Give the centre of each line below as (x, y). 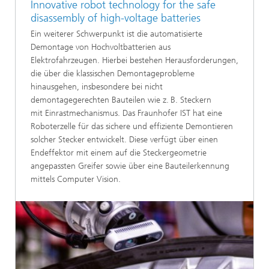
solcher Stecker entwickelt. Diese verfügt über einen (124, 139)
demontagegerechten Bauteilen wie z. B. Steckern (121, 100)
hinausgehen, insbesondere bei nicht (97, 86)
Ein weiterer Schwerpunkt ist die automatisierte (116, 34)
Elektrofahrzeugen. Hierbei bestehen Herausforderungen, (134, 60)
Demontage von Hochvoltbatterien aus (101, 47)
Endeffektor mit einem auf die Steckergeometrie (119, 153)
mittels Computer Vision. (76, 179)
